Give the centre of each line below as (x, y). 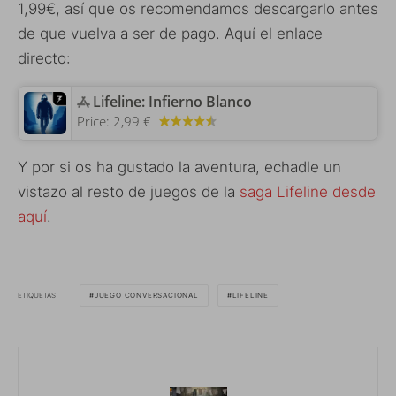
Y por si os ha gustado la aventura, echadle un (179, 168)
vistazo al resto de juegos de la (129, 192)
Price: (95, 122)
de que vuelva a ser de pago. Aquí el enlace (170, 34)
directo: (44, 59)
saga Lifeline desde (308, 192)
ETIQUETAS (37, 295)
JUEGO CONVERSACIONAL (146, 296)
